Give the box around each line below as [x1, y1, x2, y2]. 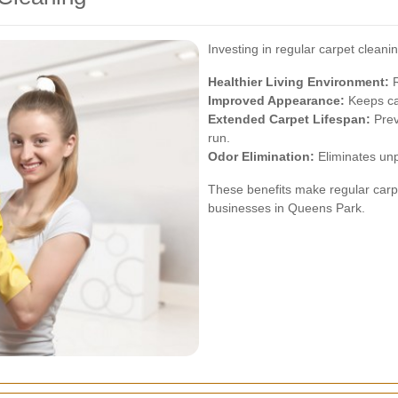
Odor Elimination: [208, 149, 314, 164]
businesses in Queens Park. [208, 201, 365, 216]
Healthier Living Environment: [208, 75, 389, 90]
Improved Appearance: [208, 93, 345, 108]
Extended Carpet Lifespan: [208, 112, 370, 127]
